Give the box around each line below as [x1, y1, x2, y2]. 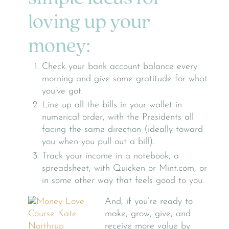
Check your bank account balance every [42, 62, 197, 72]
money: [28, 36, 90, 57]
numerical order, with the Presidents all [42, 112, 194, 123]
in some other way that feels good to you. [42, 175, 204, 186]
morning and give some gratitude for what [42, 74, 208, 84]
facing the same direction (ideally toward [42, 125, 203, 135]
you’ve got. [42, 86, 83, 97]
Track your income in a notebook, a [42, 151, 179, 161]
